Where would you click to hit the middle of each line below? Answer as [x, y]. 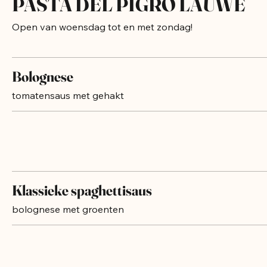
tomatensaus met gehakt [68, 107]
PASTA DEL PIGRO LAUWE [129, 16]
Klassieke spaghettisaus [82, 202]
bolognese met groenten [68, 221]
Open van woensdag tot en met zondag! [102, 39]
